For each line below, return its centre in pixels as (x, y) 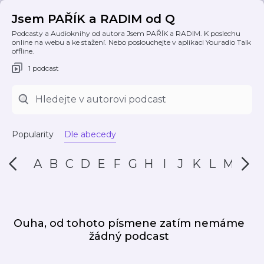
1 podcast (44, 68)
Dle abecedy (90, 134)
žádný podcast (129, 236)
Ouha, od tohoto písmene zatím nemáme (129, 223)
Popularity (33, 134)
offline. (23, 51)
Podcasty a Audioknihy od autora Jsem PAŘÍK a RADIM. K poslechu (126, 33)
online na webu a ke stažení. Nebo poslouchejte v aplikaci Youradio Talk (131, 42)
